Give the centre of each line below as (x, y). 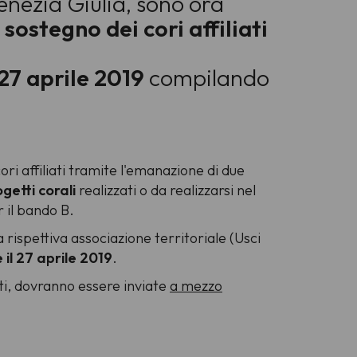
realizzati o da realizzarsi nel (167, 190)
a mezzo (196, 286)
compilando (209, 77)
